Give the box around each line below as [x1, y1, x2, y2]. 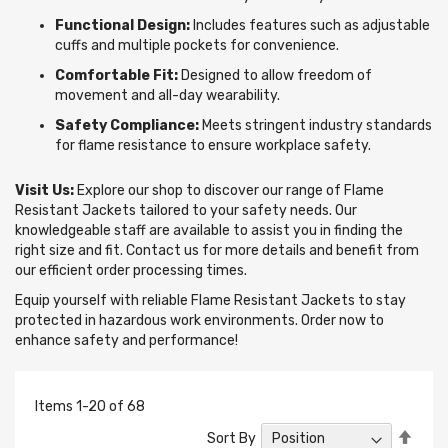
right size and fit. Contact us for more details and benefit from [15, 242, 419, 260]
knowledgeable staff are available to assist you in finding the [15, 222, 403, 240]
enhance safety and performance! [15, 332, 238, 350]
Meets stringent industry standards [199, 117, 432, 135]
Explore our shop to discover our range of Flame [74, 182, 384, 200]
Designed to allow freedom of [178, 67, 372, 85]
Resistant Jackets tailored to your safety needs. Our [15, 202, 357, 220]
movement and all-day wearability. [55, 87, 280, 105]
